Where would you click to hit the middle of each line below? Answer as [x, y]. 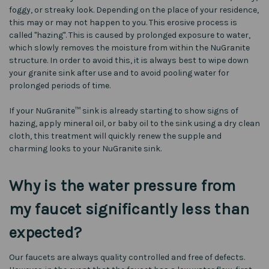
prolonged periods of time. [60, 85]
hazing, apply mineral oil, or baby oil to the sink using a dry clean [134, 123]
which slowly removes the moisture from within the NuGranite [129, 47]
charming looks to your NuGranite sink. [85, 148]
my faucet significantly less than [129, 209]
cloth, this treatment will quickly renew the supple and [115, 136]
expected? [46, 232]
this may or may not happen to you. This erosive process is [123, 22]
